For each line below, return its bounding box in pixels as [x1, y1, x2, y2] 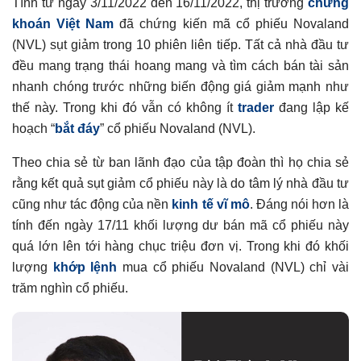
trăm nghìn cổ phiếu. [12, 280, 128, 295]
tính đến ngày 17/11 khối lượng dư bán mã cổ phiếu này [12, 218, 349, 232]
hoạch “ [12, 121, 55, 135]
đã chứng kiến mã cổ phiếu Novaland [114, 16, 350, 31]
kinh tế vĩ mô [172, 197, 250, 211]
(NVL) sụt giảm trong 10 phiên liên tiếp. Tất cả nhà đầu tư [12, 37, 349, 52]
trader [238, 100, 274, 114]
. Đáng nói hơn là [249, 197, 350, 211]
